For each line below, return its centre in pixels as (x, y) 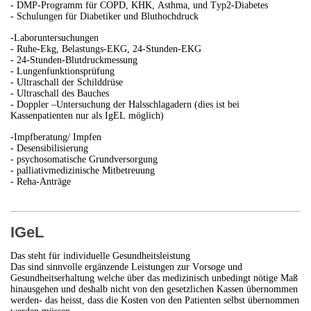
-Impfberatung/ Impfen (56, 137)
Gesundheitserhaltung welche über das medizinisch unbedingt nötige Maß (154, 278)
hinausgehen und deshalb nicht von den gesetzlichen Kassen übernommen (154, 289)
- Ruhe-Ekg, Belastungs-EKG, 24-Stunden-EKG (106, 49)
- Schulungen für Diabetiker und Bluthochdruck (104, 17)
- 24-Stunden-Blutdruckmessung (74, 60)
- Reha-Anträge (41, 182)
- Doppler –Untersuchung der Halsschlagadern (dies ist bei (125, 105)
